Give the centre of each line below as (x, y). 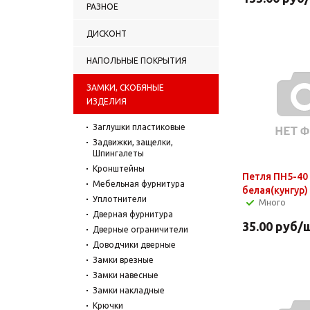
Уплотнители (120, 199)
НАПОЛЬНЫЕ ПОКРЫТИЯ (137, 60)
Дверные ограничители (140, 229)
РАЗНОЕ (102, 6)
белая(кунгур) (275, 190)
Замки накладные (129, 290)
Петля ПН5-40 (275, 176)
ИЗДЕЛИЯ (107, 101)
